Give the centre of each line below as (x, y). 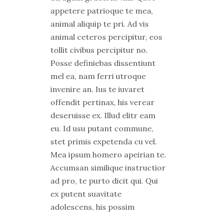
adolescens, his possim (93, 207)
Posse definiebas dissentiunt (103, 63)
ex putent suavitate (86, 194)
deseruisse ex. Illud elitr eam (103, 115)
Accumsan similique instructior (108, 168)
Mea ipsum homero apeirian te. (108, 155)
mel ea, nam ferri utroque (98, 76)
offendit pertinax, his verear (102, 102)
